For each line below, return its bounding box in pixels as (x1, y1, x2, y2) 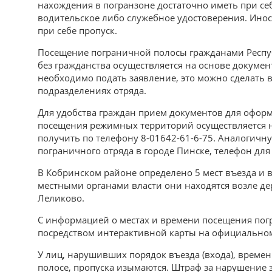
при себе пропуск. (38, 24, 117, 36)
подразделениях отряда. (38, 84, 146, 97)
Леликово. (38, 191, 84, 204)
